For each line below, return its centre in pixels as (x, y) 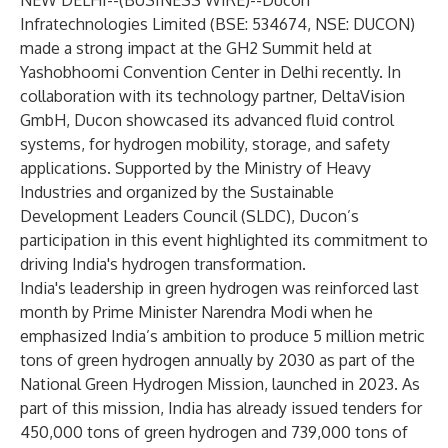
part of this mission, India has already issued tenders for (221, 408)
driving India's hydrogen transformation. (163, 264)
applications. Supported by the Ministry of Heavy (195, 168)
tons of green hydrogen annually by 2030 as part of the (217, 360)
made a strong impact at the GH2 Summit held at (196, 48)
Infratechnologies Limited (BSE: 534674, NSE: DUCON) (217, 24)
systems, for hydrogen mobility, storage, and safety (205, 144)
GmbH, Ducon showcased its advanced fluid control (207, 120)
